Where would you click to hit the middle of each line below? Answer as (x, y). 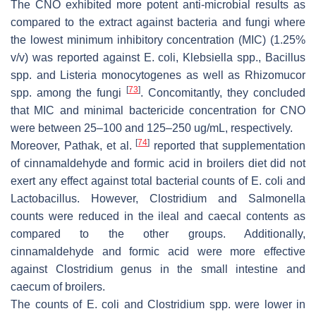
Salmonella (277, 198)
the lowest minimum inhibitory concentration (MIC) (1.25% (158, 39)
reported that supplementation (228, 145)
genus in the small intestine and (209, 269)
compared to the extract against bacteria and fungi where (158, 22)
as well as (213, 75)
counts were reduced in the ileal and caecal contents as (158, 216)
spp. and (36, 75)
